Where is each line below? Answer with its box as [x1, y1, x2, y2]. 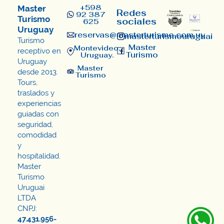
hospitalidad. [17, 151, 60, 160]
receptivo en [17, 46, 61, 55]
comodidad [17, 130, 56, 139]
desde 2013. [17, 67, 58, 76]
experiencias [17, 98, 61, 107]
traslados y [17, 88, 54, 97]
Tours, [17, 77, 37, 86]
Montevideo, [73, 43, 120, 52]
